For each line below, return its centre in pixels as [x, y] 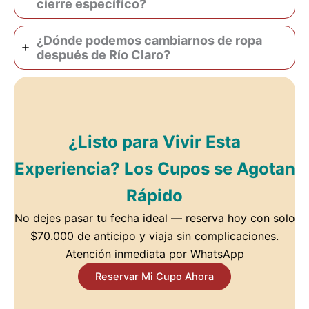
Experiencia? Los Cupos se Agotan [154, 168]
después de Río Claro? [103, 54]
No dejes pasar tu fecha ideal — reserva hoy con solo [154, 218]
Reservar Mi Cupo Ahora [154, 276]
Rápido [154, 195]
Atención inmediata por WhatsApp [154, 253]
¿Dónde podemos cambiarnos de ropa [149, 40]
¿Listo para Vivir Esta [154, 141]
